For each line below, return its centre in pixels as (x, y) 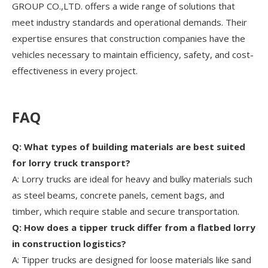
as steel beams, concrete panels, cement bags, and (118, 195)
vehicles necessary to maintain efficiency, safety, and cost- (133, 55)
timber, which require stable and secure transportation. (126, 211)
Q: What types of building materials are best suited (129, 147)
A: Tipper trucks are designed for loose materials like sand (132, 260)
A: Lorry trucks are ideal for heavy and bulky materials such (132, 179)
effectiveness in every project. (75, 71)
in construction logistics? (69, 244)
